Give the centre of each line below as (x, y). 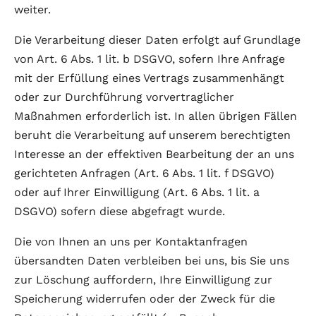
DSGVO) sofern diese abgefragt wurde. (120, 211)
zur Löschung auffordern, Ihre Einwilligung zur (143, 280)
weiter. (32, 10)
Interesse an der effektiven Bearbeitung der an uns (154, 154)
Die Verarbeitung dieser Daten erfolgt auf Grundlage (157, 40)
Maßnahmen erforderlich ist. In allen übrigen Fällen (156, 116)
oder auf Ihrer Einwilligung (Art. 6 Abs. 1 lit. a (137, 192)
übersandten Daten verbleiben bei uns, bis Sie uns (152, 261)
